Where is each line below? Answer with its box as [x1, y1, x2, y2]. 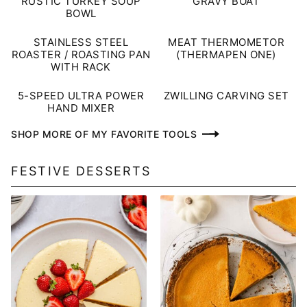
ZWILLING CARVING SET [163, 89, 289, 103]
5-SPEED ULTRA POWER [17, 89, 145, 103]
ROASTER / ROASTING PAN [11, 48, 151, 62]
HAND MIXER [47, 101, 114, 115]
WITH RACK [51, 60, 111, 74]
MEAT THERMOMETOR [168, 36, 284, 49]
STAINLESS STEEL [33, 36, 129, 49]
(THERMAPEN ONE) [176, 48, 276, 62]
